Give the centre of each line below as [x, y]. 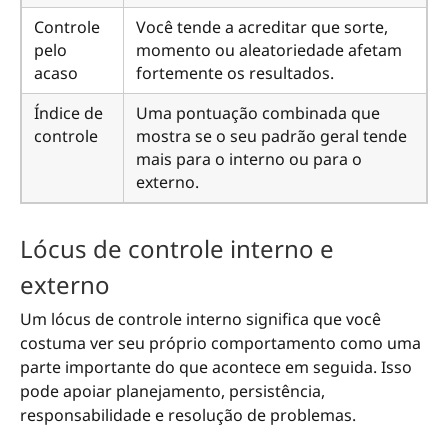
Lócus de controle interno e [177, 248]
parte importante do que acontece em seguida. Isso [216, 367]
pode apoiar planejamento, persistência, [172, 391]
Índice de [68, 113]
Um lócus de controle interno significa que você [200, 319]
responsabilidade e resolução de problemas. [188, 415]
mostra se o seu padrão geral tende [271, 136]
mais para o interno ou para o [249, 159]
